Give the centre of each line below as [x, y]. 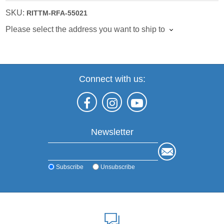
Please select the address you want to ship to [85, 29]
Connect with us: [112, 79]
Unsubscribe [118, 167]
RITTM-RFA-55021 [57, 13]
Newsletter [112, 132]
